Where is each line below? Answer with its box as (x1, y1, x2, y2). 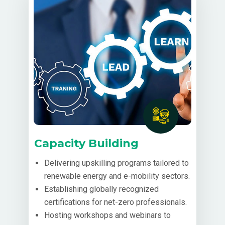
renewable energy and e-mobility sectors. (44, 171, 190, 181)
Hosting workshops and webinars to (44, 210, 171, 220)
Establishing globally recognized (44, 184, 159, 194)
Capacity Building (34, 136, 139, 150)
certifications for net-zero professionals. (44, 197, 187, 207)
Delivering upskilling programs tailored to (44, 158, 189, 168)
